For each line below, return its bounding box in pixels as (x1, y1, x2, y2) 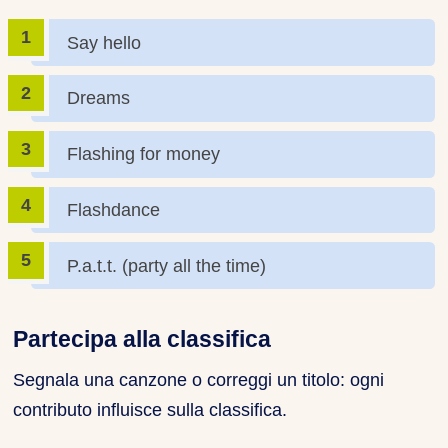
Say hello (67, 32, 142, 53)
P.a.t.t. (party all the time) (67, 255, 267, 276)
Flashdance (67, 200, 161, 221)
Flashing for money (67, 144, 221, 165)
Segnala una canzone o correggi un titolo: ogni (13, 369, 385, 390)
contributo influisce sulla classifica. (13, 399, 288, 420)
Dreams (67, 88, 131, 109)
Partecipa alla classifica (13, 326, 272, 353)
